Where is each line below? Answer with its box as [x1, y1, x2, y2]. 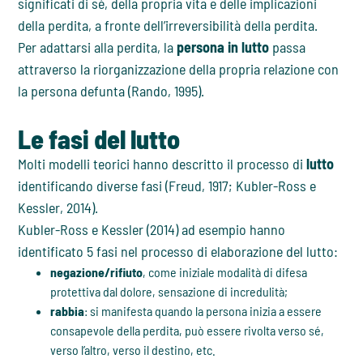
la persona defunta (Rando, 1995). [18, 82, 205, 100]
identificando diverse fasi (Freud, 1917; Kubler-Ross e [18, 177, 317, 195]
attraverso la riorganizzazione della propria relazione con [18, 60, 340, 79]
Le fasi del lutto [18, 123, 181, 155]
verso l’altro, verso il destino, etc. [50, 342, 216, 358]
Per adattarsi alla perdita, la [18, 38, 177, 57]
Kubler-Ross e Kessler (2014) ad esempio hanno [18, 220, 286, 239]
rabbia [50, 303, 85, 319]
